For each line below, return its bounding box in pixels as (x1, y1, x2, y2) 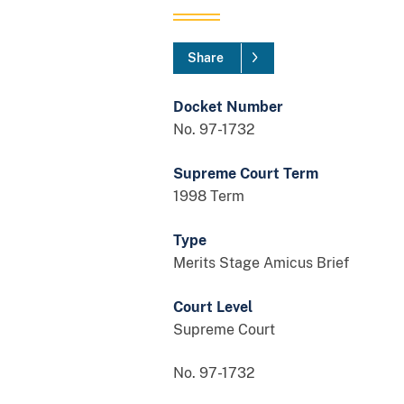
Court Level (173, 298, 252, 316)
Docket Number (173, 97, 283, 115)
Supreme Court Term (173, 164, 318, 182)
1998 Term (173, 187, 244, 205)
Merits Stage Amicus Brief (173, 253, 349, 271)
